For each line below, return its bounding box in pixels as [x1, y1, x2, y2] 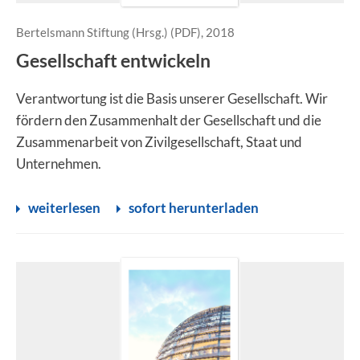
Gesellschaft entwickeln [16, 49, 211, 72]
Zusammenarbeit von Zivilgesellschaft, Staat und [16, 133, 302, 150]
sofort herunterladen [129, 199, 259, 216]
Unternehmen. [16, 155, 101, 172]
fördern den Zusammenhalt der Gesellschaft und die [16, 112, 321, 129]
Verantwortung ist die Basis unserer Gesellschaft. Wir [16, 90, 328, 107]
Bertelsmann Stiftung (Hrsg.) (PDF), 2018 [16, 25, 235, 39]
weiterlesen [28, 199, 100, 216]
